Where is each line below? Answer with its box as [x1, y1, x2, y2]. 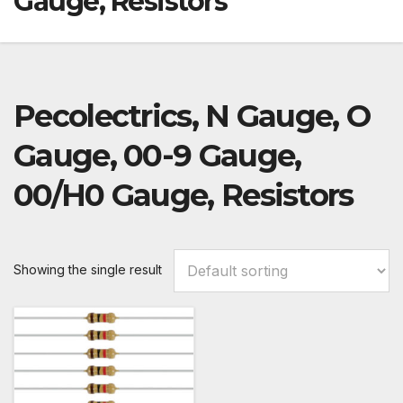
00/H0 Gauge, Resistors [13, 176, 354, 215]
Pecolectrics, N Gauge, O [13, 97, 371, 136]
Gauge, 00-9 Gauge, [13, 137, 301, 175]
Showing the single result [13, 262, 162, 278]
